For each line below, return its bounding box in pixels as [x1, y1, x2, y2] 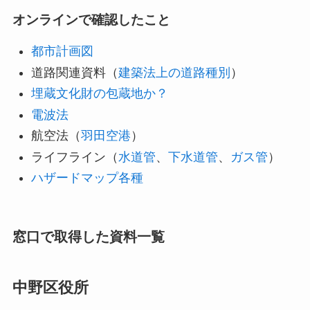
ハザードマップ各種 [30, 171, 143, 185]
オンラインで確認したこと [12, 12, 170, 28]
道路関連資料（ [30, 65, 118, 80]
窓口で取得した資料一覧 [12, 229, 165, 245]
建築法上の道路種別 [118, 65, 230, 80]
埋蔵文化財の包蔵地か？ [30, 86, 168, 101]
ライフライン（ [30, 149, 118, 164]
